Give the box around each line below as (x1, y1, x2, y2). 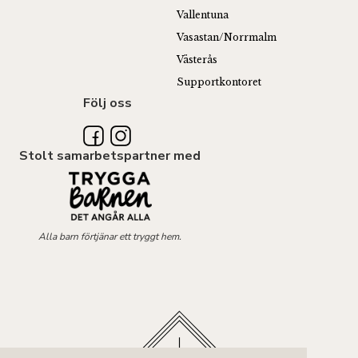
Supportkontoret (177, 75, 261, 88)
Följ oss (82, 93, 132, 112)
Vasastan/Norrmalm (177, 30, 276, 43)
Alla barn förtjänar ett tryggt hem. (38, 230, 181, 244)
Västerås (177, 53, 217, 66)
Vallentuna (177, 8, 229, 21)
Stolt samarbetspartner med (19, 146, 201, 165)
